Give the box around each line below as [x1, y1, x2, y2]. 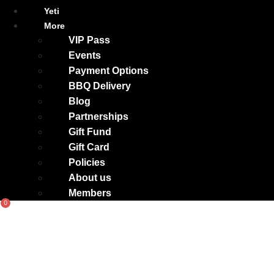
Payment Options [68, 65, 149, 76]
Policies [68, 157, 105, 168]
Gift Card [68, 141, 109, 152]
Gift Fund [68, 126, 111, 137]
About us [68, 172, 111, 183]
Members [68, 187, 111, 198]
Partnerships [68, 111, 128, 122]
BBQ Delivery [68, 80, 131, 91]
